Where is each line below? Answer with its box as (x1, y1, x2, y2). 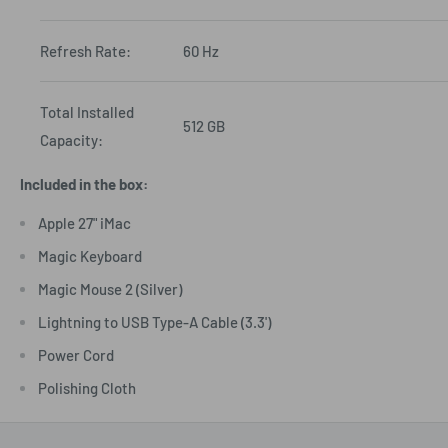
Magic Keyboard (38, 246, 142, 265)
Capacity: (40, 131, 103, 150)
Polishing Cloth (38, 378, 136, 397)
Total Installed (40, 103, 134, 122)
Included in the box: (20, 175, 148, 194)
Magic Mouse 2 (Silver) (38, 279, 182, 298)
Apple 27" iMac (38, 213, 131, 232)
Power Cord (38, 345, 114, 364)
